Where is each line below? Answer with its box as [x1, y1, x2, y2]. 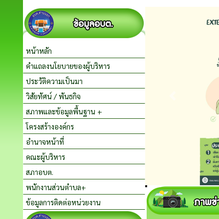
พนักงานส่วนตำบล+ [26, 182, 86, 192]
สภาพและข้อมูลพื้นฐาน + [26, 107, 102, 116]
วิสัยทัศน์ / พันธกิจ [26, 91, 81, 101]
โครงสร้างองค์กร [26, 122, 74, 131]
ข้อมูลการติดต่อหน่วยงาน [26, 197, 101, 207]
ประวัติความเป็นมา [26, 76, 83, 86]
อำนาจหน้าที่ [26, 137, 64, 146]
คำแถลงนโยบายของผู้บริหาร [26, 61, 110, 70]
